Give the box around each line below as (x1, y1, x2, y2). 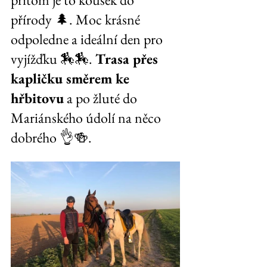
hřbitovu (11, 89, 64, 107)
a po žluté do (64, 89, 140, 107)
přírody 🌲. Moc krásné (11, 10, 143, 29)
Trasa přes (95, 49, 162, 68)
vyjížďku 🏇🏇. (11, 49, 95, 68)
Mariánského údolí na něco (11, 108, 164, 127)
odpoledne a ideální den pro (11, 30, 166, 48)
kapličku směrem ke (11, 69, 133, 88)
